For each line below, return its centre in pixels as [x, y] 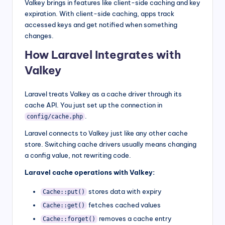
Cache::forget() [69, 219]
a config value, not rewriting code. [78, 155]
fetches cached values [124, 205]
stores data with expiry [124, 191]
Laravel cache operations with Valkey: [90, 172]
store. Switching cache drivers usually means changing [110, 144]
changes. [39, 35]
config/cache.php [54, 116]
